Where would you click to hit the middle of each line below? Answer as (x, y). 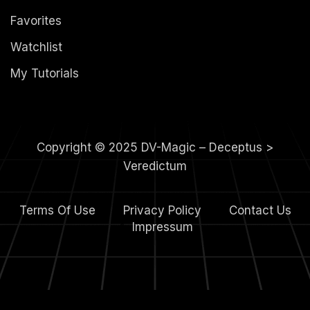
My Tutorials (45, 73)
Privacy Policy (162, 211)
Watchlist (36, 47)
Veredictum (155, 166)
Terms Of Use (57, 211)
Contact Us (260, 211)
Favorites (36, 20)
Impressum (162, 227)
